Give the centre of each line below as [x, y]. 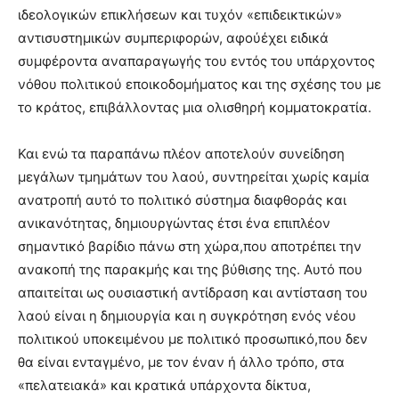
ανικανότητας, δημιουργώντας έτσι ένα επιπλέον [174, 223]
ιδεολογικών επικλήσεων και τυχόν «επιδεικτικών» [180, 14]
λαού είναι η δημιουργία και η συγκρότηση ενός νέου [187, 315]
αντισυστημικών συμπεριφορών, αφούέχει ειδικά [173, 37]
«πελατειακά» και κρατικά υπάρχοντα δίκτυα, [164, 385]
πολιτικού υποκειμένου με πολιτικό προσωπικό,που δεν [193, 338]
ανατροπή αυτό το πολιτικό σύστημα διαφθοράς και [182, 199]
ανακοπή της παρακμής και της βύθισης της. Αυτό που [190, 269]
